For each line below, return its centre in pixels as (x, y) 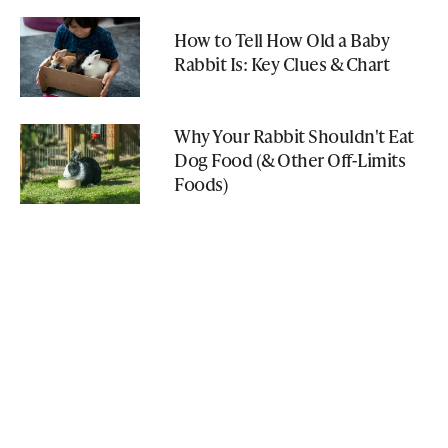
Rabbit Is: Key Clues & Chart (281, 64)
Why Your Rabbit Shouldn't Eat (294, 135)
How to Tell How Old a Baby (281, 40)
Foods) (201, 183)
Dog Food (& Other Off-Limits (289, 159)
